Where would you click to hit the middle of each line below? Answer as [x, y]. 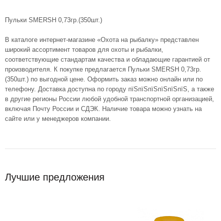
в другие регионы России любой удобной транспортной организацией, [110, 99]
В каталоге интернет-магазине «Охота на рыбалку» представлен [102, 40]
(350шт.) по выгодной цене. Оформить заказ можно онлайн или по [104, 79]
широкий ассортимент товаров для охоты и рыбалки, [84, 50]
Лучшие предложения [55, 177]
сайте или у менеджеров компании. [58, 119]
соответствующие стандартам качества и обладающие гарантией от [108, 60]
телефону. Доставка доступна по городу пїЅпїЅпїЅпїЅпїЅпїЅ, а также [110, 89]
